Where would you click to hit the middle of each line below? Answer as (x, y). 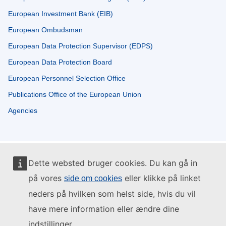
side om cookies (93, 178)
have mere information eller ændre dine (104, 209)
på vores (46, 178)
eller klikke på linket (161, 178)
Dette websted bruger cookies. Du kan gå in (113, 163)
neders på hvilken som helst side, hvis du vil (112, 194)
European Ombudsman (45, 30)
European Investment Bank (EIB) (61, 14)
